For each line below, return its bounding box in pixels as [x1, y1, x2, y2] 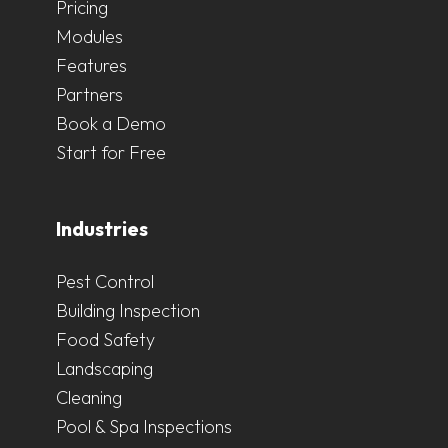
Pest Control [56, 269, 154, 293]
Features [56, 53, 127, 77]
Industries [56, 215, 148, 241]
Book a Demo [56, 111, 166, 135]
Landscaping [56, 356, 153, 380]
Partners [56, 82, 123, 106]
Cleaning [56, 385, 122, 409]
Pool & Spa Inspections [56, 414, 232, 438]
